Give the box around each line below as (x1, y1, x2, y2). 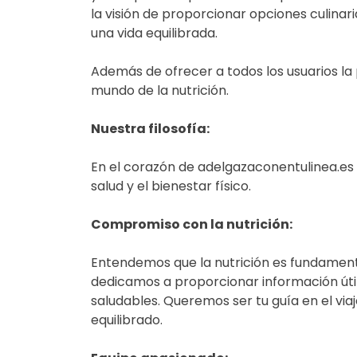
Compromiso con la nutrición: (91, 214, 292, 233)
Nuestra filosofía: (91, 119, 210, 138)
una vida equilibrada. (91, 23, 218, 42)
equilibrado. (91, 310, 163, 329)
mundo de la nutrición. (91, 80, 229, 100)
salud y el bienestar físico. (91, 176, 251, 195)
